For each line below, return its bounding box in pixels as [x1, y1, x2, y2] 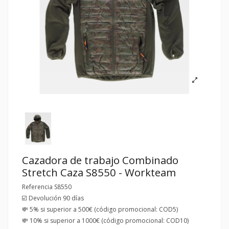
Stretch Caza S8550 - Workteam [22, 165, 176, 179]
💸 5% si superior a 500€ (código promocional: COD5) [22, 205, 178, 214]
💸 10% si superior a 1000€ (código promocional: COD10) [22, 216, 189, 225]
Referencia [22, 182, 53, 192]
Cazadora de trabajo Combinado [22, 152, 178, 167]
